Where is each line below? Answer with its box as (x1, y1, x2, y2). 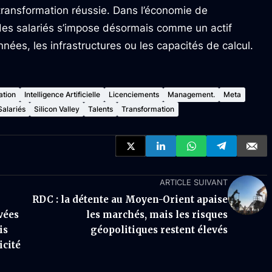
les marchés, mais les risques (86, 209, 228, 220)
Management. (168, 90, 215, 99)
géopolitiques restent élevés (90, 224, 228, 236)
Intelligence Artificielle (24, 90, 100, 99)
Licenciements (109, 90, 159, 99)
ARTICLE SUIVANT (160, 177, 228, 187)
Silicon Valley (34, 104, 80, 114)
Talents (88, 104, 113, 114)
